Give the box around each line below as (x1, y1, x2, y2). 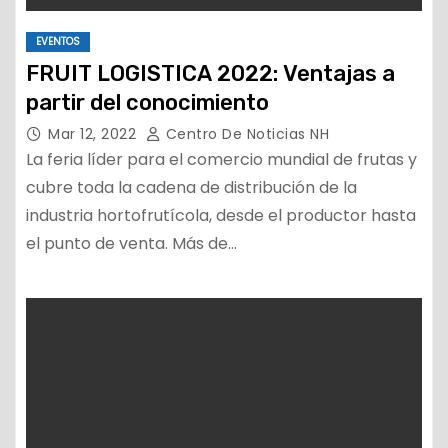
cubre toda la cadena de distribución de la (26, 176, 357, 199)
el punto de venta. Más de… (26, 232, 237, 255)
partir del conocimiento (26, 89, 269, 116)
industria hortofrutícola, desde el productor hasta (26, 204, 416, 227)
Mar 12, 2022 (48, 124, 141, 144)
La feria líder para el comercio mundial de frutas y (26, 148, 417, 171)
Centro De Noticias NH (161, 124, 329, 144)
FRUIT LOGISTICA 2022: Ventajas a (26, 60, 395, 87)
